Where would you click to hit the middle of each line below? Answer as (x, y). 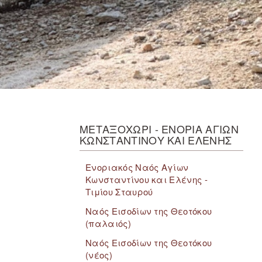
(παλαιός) (108, 223)
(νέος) (99, 255)
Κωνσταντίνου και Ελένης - (147, 179)
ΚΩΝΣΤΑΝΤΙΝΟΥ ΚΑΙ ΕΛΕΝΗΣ (156, 140)
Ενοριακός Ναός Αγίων (137, 167)
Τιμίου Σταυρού (120, 192)
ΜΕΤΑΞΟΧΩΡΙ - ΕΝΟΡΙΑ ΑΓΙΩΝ (159, 129)
